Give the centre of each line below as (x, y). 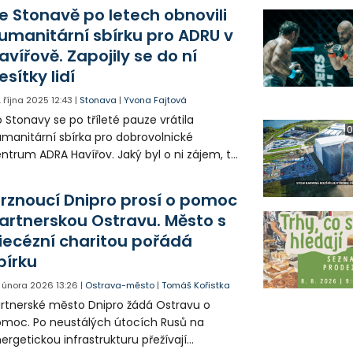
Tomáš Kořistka (196, 285)
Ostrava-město (120, 285)
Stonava (98, 100)
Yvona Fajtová (156, 100)
